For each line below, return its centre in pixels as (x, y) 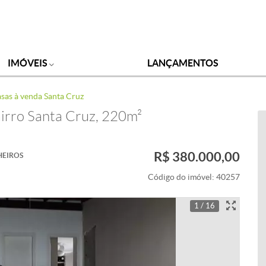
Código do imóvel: (182, 177)
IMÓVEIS (28, 63)
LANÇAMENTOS (183, 63)
